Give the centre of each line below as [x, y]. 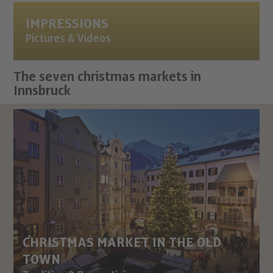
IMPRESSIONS [67, 24]
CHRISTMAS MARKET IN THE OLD [122, 243]
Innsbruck [42, 91]
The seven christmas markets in [108, 77]
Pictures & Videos [69, 39]
